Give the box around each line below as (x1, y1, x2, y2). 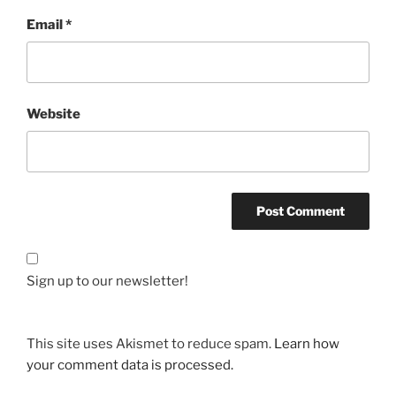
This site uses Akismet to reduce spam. (27, 335, 274, 352)
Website (27, 105, 80, 122)
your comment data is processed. (27, 356, 233, 373)
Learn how (274, 335, 339, 352)
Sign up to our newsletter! (27, 273, 188, 290)
